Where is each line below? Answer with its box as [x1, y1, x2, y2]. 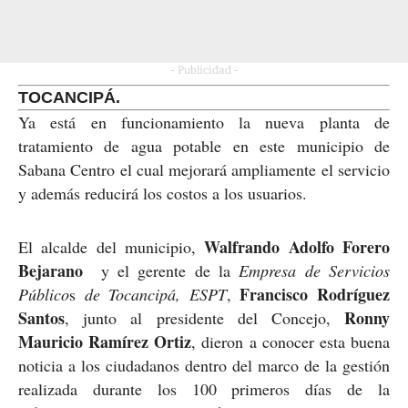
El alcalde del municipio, [18, 235, 205, 258]
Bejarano [18, 258, 83, 282]
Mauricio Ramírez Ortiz [18, 329, 192, 353]
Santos [18, 305, 65, 330]
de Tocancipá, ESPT [84, 282, 227, 305]
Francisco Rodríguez [240, 281, 391, 306]
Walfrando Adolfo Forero [204, 234, 391, 259]
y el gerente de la [83, 259, 240, 281]
